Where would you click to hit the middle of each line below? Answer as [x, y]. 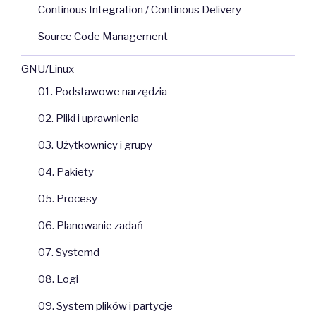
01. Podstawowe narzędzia [103, 91]
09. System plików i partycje [105, 306]
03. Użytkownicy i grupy [95, 145]
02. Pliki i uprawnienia [89, 118]
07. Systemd [69, 252]
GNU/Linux [48, 69]
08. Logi [58, 279]
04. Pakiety [66, 172]
